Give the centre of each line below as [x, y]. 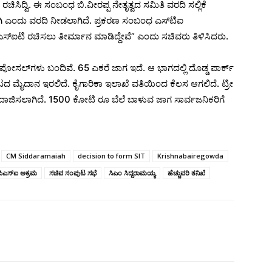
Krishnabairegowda [190, 155]
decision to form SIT [111, 155]
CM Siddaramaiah [36, 155]
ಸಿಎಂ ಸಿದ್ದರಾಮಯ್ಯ [132, 172]
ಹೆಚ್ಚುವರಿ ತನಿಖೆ [186, 172]
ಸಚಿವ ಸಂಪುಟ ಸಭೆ [73, 172]
